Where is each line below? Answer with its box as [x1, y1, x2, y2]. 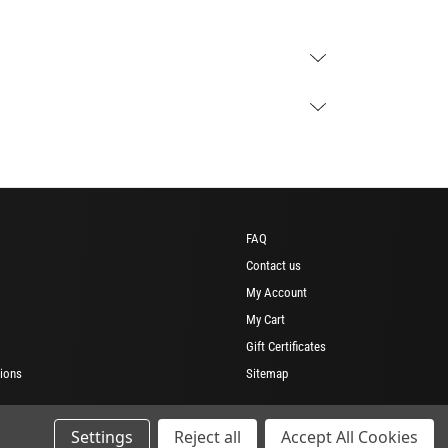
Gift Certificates [246, 338, 326, 354]
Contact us [246, 257, 301, 273]
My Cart [246, 311, 285, 327]
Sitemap [246, 365, 288, 381]
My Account [246, 284, 307, 300]
